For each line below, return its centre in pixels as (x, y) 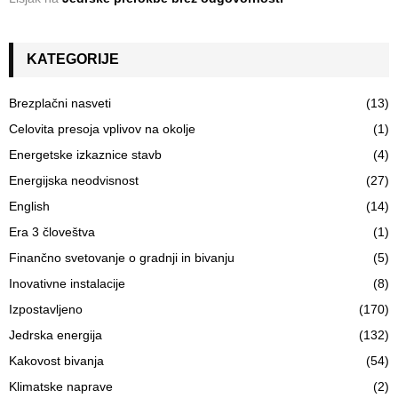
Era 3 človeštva (52, 231)
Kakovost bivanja (56, 360)
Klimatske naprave (61, 386)
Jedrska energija (56, 334)
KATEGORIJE (73, 59)
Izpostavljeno (46, 309)
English (29, 206)
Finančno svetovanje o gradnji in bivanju (122, 257)
